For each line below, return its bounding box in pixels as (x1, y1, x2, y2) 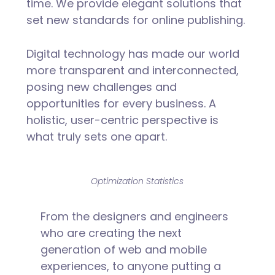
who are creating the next (40, 225, 182, 241)
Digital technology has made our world (26, 45, 239, 61)
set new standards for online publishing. (26, 12, 245, 28)
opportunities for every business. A (26, 95, 216, 111)
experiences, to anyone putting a (40, 258, 221, 274)
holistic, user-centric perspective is (26, 112, 219, 128)
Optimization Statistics (91, 174, 184, 187)
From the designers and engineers (40, 208, 228, 224)
